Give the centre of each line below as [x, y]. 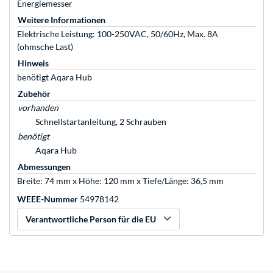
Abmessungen [44, 167]
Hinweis [33, 63]
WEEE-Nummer [48, 199]
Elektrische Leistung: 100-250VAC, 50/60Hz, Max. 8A [118, 34]
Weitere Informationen [62, 20]
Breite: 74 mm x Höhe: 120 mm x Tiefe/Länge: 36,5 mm [120, 181]
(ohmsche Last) [45, 47]
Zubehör [34, 94]
